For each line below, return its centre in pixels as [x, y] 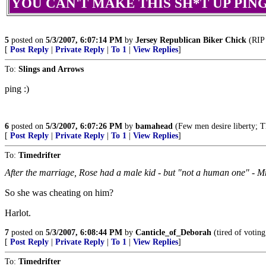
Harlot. [18, 213]
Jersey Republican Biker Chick [191, 40]
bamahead [154, 126]
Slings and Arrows [51, 69]
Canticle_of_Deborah [173, 232]
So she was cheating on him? [59, 193]
